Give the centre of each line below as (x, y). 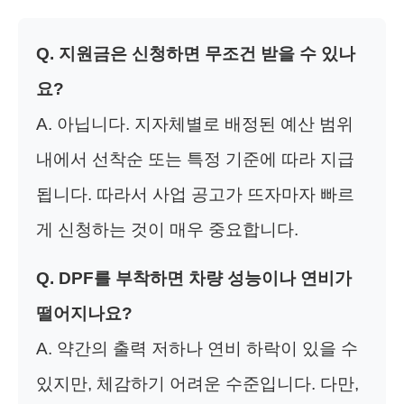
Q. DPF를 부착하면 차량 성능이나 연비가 (194, 279)
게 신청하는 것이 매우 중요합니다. (167, 230)
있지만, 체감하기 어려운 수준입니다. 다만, (197, 384)
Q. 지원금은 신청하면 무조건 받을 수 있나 (196, 54)
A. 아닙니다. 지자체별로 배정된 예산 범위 (195, 124)
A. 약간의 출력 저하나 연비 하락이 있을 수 (197, 349)
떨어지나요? (84, 314)
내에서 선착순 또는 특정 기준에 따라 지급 (195, 160)
